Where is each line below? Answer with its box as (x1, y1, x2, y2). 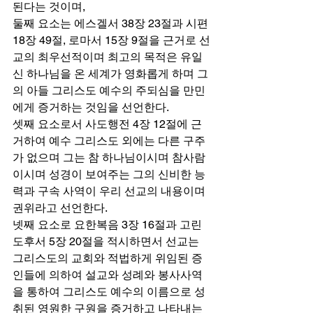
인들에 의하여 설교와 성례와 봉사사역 (13, 268, 203, 282)
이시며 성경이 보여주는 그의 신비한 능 (13, 167, 205, 181)
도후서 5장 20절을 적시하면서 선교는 (13, 234, 202, 248)
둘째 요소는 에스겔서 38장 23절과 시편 (13, 16, 211, 30)
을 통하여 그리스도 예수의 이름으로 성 (13, 284, 205, 298)
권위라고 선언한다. (13, 201, 112, 214)
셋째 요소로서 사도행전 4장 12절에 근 (13, 117, 202, 131)
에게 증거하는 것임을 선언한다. (13, 100, 174, 114)
